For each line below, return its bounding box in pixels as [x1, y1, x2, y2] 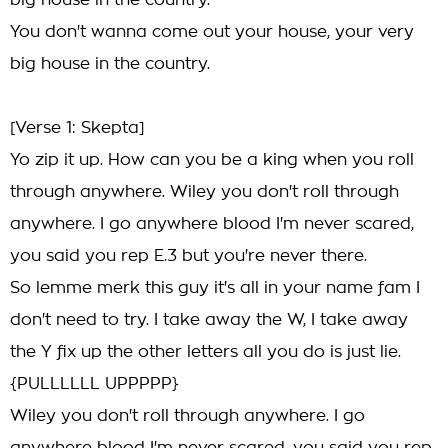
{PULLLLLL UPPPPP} [10, 376, 179, 392]
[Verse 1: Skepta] [10, 120, 145, 136]
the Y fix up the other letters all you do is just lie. [10, 344, 401, 360]
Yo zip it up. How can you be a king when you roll [10, 152, 414, 168]
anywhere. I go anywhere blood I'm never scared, [10, 216, 414, 232]
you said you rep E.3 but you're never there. [10, 248, 367, 264]
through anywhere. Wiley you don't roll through [10, 184, 399, 200]
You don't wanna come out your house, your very [10, 24, 414, 40]
